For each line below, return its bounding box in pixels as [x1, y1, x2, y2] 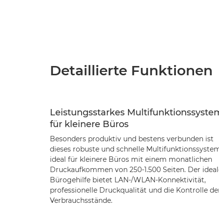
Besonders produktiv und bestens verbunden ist [50, 134, 214, 143]
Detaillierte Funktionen [50, 62, 213, 79]
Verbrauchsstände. [50, 196, 112, 205]
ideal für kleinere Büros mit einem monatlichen [50, 155, 212, 164]
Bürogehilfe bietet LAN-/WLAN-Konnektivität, [50, 175, 206, 184]
